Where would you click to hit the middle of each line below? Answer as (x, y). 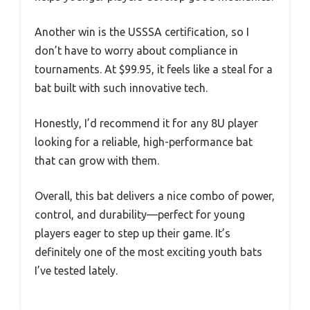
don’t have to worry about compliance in (136, 50)
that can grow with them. (97, 160)
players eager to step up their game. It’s (133, 233)
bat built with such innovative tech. (121, 88)
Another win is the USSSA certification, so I (142, 31)
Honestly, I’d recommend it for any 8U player (146, 123)
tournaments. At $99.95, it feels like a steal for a (154, 69)
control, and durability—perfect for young (140, 214)
